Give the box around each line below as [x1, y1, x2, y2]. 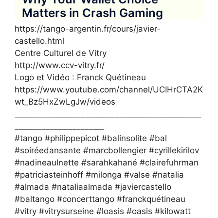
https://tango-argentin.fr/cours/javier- [15, 23, 161, 34]
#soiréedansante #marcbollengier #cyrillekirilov [15, 145, 199, 155]
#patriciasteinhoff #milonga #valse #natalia [15, 169, 184, 180]
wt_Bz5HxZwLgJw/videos [15, 96, 115, 107]
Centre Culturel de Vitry [15, 48, 107, 58]
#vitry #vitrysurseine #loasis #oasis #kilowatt [15, 206, 191, 216]
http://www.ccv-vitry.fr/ [15, 60, 105, 70]
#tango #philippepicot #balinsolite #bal [15, 133, 167, 143]
